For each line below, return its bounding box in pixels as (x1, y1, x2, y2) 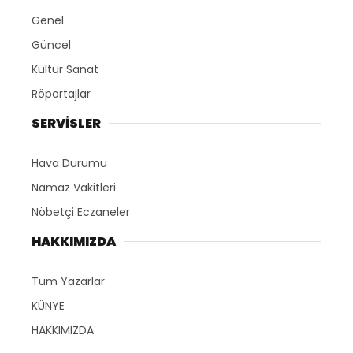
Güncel (32, 36, 71, 53)
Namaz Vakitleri (32, 179, 116, 195)
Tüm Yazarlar (32, 273, 105, 289)
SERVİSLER (32, 113, 101, 132)
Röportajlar (32, 85, 91, 102)
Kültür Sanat (32, 61, 98, 77)
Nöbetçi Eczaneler (32, 203, 130, 220)
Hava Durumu (32, 154, 107, 171)
